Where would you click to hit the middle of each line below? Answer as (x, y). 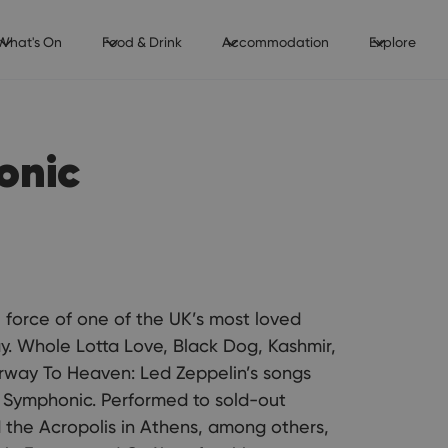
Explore (392, 42)
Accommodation (275, 42)
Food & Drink (141, 42)
